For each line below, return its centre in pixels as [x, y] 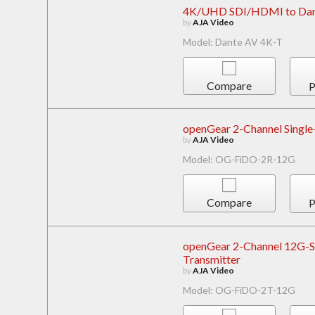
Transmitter [211, 259]
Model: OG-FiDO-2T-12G [239, 290]
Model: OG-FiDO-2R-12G [239, 159]
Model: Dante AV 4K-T [232, 42]
